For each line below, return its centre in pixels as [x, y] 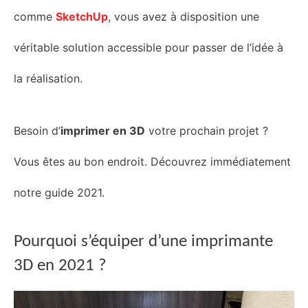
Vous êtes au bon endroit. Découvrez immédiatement [152, 162]
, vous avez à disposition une [184, 17]
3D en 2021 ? [60, 265]
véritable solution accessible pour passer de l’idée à [148, 48]
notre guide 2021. [59, 193]
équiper [120, 241]
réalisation [53, 79]
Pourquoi [47, 241]
